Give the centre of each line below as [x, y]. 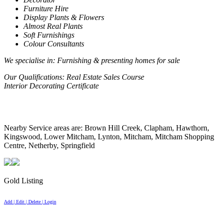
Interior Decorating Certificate [51, 86]
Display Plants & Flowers [64, 18]
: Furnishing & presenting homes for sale [116, 61]
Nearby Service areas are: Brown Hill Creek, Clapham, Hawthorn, [107, 128]
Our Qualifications [33, 77]
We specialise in [28, 61]
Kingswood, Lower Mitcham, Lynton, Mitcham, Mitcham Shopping [109, 137]
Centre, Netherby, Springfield [49, 146]
